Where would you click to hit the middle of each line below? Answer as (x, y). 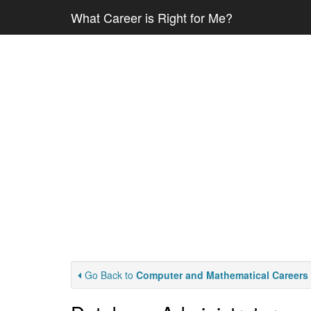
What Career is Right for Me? (152, 17)
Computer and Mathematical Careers (222, 275)
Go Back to (110, 275)
